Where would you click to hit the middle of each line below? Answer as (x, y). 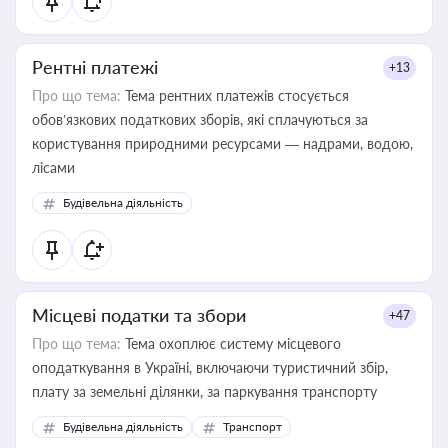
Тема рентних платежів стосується (235, 95)
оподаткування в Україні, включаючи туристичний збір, (210, 367)
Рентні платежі (95, 67)
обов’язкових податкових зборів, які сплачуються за (200, 119)
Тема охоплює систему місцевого (231, 343)
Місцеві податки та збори (139, 315)
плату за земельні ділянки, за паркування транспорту (339, 391)
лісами (53, 167)
